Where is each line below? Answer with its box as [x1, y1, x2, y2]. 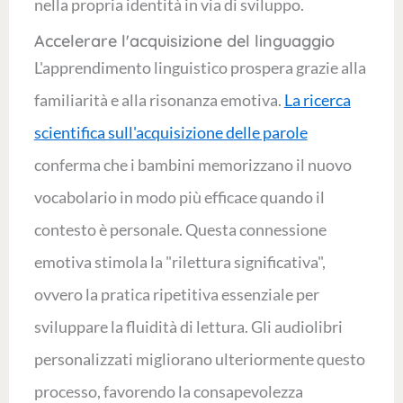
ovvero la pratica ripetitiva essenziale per [33, 284, 319, 304]
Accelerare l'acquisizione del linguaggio [33, 31, 335, 51]
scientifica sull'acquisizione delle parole [33, 122, 308, 142]
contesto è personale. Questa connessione [33, 219, 327, 239]
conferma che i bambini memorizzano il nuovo [33, 155, 352, 175]
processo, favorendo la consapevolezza [33, 381, 303, 401]
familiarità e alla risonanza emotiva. [33, 90, 284, 110]
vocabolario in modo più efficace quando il [33, 187, 325, 207]
